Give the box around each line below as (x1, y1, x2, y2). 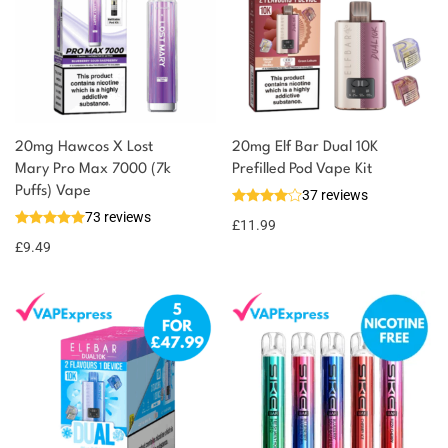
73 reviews (85, 209, 151, 225)
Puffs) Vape (15, 184, 91, 199)
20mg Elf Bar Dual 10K (232, 140, 378, 155)
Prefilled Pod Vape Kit (232, 162, 372, 177)
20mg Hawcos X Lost (15, 140, 153, 155)
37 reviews (302, 187, 368, 203)
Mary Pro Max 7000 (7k (15, 162, 171, 177)
